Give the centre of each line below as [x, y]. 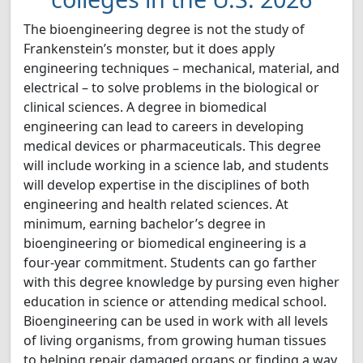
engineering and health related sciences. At [156, 204]
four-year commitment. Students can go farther [170, 263]
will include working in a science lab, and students [176, 165]
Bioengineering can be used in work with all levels [176, 321]
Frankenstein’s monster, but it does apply [149, 49]
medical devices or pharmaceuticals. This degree [172, 146]
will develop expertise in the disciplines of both [167, 185]
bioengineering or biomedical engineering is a [165, 243]
